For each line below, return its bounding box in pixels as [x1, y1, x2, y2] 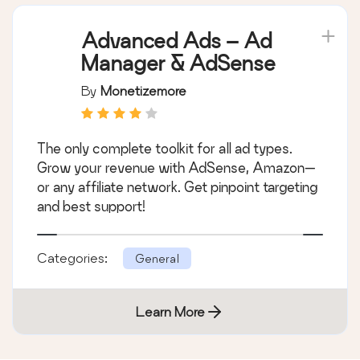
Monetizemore [100, 82, 186, 98]
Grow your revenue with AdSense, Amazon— [37, 159, 316, 175]
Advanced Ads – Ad [81, 28, 272, 52]
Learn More [136, 303, 205, 319]
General [135, 251, 179, 265]
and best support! [37, 198, 145, 214]
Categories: [37, 249, 111, 265]
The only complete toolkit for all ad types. [37, 140, 292, 156]
